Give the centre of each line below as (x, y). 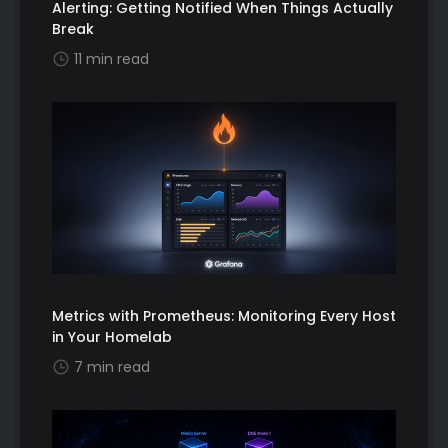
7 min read (112, 367)
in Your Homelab (112, 337)
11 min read (111, 59)
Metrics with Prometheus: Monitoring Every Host (224, 316)
